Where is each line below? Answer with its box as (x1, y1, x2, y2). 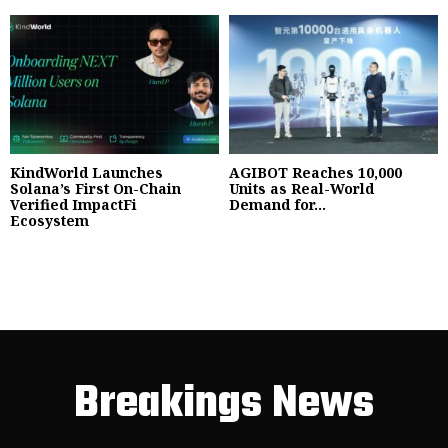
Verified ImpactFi (10, 195, 137, 215)
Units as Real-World (229, 179, 374, 199)
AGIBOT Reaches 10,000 (229, 163, 402, 183)
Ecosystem (10, 211, 89, 231)
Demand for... (229, 195, 326, 215)
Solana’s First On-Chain (10, 179, 181, 199)
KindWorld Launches (10, 163, 163, 183)
